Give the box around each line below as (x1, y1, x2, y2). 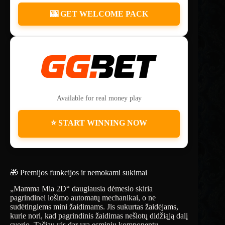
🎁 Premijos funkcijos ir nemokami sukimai (10, 168, 147, 177)
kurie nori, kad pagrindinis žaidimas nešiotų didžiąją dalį (10, 211, 188, 220)
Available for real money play (56, 94, 142, 102)
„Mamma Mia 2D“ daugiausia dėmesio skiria (10, 184, 153, 193)
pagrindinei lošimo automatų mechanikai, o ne (10, 193, 156, 202)
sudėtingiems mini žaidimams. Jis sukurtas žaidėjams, (10, 202, 178, 211)
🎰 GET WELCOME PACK (50, 9, 148, 18)
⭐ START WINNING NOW (51, 118, 148, 127)
